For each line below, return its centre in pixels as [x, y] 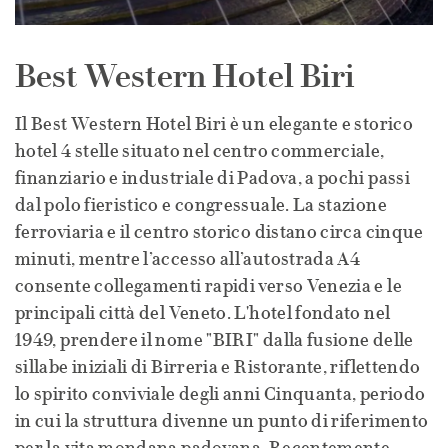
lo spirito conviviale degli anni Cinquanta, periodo [220, 394]
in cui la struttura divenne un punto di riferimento [222, 421]
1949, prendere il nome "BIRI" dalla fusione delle [214, 340]
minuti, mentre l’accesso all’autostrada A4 [188, 259]
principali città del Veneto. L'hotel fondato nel [203, 313]
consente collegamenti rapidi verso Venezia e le [208, 286]
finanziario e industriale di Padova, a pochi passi [212, 178]
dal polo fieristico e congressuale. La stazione [201, 205]
